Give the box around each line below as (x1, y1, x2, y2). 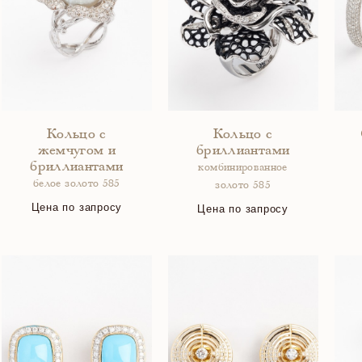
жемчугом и (37, 144, 116, 158)
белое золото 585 (32, 179, 120, 190)
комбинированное (198, 163, 288, 174)
